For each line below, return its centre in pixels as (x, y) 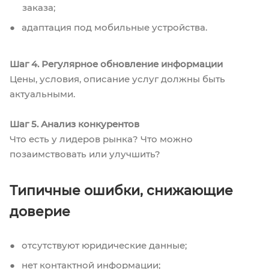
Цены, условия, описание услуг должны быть (117, 79)
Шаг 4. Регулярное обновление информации (116, 64)
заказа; (39, 7)
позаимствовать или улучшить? (85, 154)
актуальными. (42, 94)
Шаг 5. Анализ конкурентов (74, 124)
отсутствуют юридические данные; (103, 245)
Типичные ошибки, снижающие (121, 190)
